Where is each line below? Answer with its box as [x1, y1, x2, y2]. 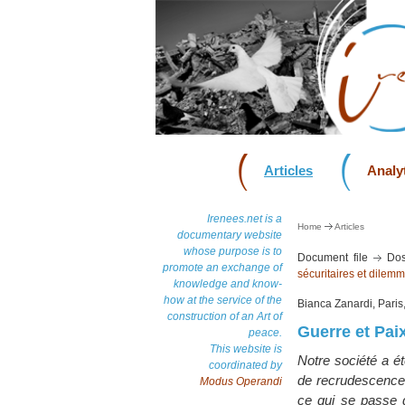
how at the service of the [164, 294, 282, 306]
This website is [210, 343, 282, 355]
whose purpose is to [184, 245, 282, 258]
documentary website [177, 229, 282, 241]
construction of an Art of [167, 310, 282, 323]
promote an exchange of [163, 261, 282, 274]
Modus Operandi [200, 375, 282, 388]
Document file [297, 251, 374, 264]
